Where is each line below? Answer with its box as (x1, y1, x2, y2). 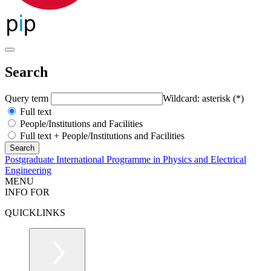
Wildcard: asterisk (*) (163, 93, 244, 103)
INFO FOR (5, 186, 50, 197)
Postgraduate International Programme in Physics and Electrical (5, 154, 246, 165)
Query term (5, 93, 51, 103)
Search (5, 64, 48, 80)
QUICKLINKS (5, 207, 65, 218)
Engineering (5, 165, 51, 175)
